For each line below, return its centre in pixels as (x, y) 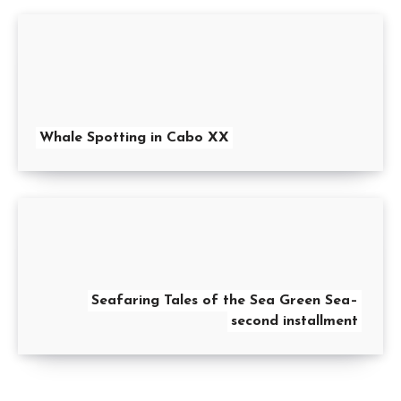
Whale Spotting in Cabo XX (134, 138)
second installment (294, 322)
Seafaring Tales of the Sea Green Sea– (225, 301)
